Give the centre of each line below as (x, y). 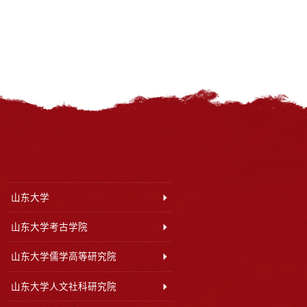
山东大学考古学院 (50, 227)
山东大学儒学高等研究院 (64, 257)
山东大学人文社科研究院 (64, 286)
